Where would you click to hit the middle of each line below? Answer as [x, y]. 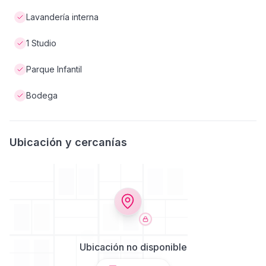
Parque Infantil [54, 69]
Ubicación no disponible [133, 247]
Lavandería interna [62, 17]
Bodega [42, 95]
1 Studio [41, 43]
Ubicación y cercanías [68, 142]
